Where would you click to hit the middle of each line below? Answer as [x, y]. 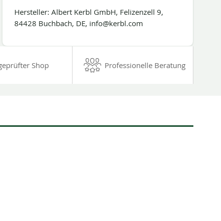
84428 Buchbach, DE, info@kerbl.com [78, 23]
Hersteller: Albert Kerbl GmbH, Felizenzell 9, [89, 12]
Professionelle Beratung [145, 65]
